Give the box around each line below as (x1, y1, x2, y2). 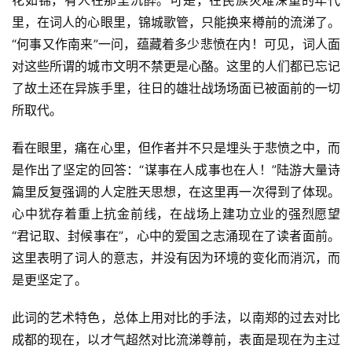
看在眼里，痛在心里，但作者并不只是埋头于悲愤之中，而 (12, 139, 340, 156)
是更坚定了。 (12, 271, 87, 288)
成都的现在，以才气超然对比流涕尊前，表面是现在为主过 (12, 331, 340, 347)
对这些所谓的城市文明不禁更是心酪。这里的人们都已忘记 (12, 57, 340, 74)
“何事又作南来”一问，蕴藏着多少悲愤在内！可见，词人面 (12, 35, 340, 52)
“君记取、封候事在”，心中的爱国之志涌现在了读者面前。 (12, 227, 340, 244)
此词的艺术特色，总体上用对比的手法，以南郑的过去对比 (12, 309, 340, 325)
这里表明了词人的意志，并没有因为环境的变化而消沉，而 (12, 249, 340, 266)
